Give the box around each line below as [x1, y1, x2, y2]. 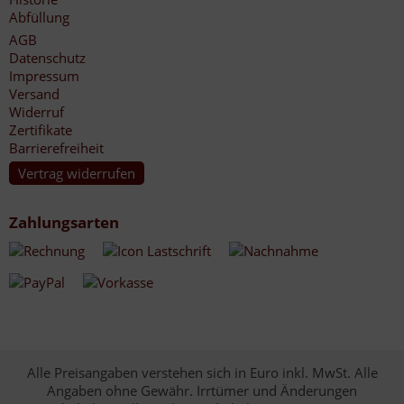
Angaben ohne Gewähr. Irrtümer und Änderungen [47, 381, 357, 399]
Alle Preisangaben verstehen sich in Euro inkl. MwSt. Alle [26, 363, 378, 381]
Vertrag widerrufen [18, 164, 135, 182]
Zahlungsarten [9, 212, 119, 233]
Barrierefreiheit [9, 139, 104, 157]
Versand [9, 85, 60, 103]
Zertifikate [9, 121, 72, 139]
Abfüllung [9, 8, 69, 26]
